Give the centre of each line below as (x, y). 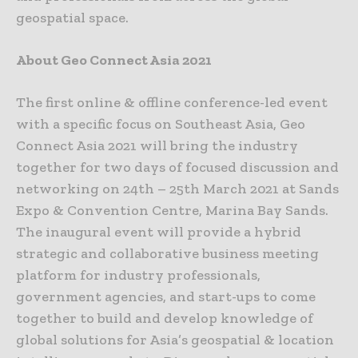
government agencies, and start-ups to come (166, 297)
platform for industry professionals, (138, 275)
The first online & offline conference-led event (172, 103)
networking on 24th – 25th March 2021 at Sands (177, 189)
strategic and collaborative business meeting (167, 254)
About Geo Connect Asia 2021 (114, 60)
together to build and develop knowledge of (165, 318)
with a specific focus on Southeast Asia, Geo (161, 124)
